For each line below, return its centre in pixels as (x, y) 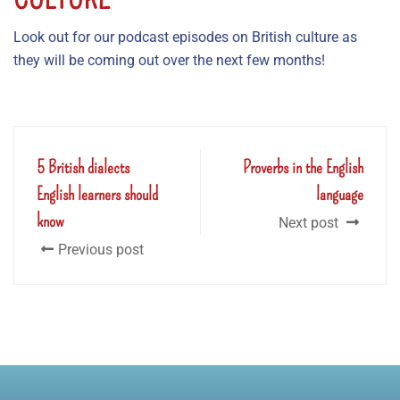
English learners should (97, 193)
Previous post (101, 249)
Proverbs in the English (303, 167)
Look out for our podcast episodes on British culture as (185, 37)
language (340, 193)
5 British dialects (83, 167)
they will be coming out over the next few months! (169, 60)
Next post (310, 222)
